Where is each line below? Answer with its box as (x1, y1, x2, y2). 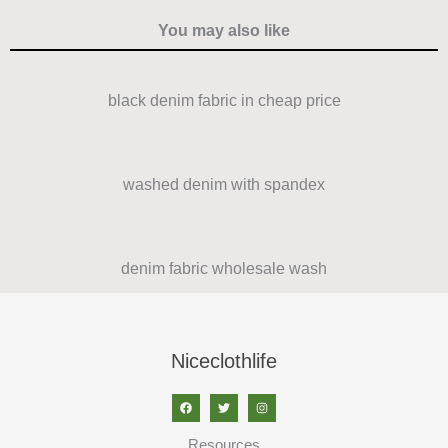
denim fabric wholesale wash (121, 259, 327, 277)
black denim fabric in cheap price (107, 91, 341, 109)
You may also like (158, 21, 290, 39)
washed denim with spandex (123, 175, 325, 193)
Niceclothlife (171, 349, 277, 372)
